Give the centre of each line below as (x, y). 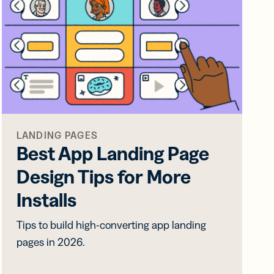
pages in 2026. (50, 243)
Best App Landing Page (113, 154)
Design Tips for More (103, 177)
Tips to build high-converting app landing (111, 225)
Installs (46, 200)
